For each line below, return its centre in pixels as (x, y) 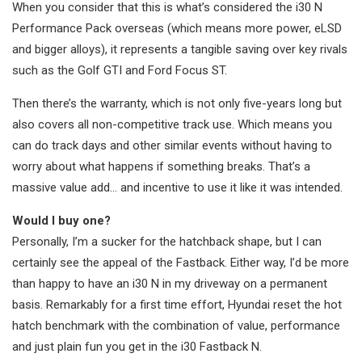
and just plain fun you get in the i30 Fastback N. (137, 346)
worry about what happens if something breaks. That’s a (161, 166)
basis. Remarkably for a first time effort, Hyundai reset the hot (177, 304)
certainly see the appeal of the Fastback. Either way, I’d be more (181, 262)
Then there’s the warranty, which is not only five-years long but (177, 103)
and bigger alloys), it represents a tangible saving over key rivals (180, 49)
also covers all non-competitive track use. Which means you (172, 124)
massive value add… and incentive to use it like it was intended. (177, 187)
